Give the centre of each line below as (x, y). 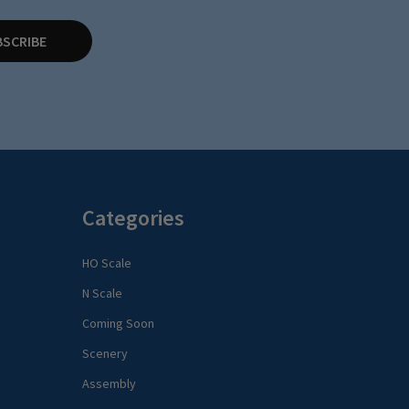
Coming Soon (118, 323)
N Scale (102, 293)
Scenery (105, 353)
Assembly (109, 383)
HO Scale (106, 262)
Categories (133, 217)
